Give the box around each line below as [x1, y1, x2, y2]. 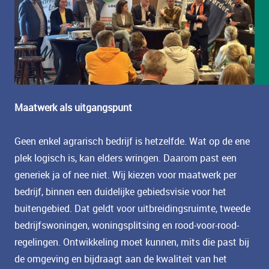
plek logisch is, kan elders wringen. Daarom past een [14, 151, 237, 165]
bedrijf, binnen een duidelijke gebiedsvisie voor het [14, 185, 226, 199]
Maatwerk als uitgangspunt [14, 101, 132, 115]
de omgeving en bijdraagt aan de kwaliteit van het [14, 252, 227, 266]
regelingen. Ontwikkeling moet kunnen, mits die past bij [14, 235, 249, 249]
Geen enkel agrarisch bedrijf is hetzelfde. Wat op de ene [14, 134, 250, 148]
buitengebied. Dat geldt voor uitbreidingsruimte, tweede [14, 202, 250, 216]
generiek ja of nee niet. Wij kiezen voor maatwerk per [14, 168, 237, 182]
